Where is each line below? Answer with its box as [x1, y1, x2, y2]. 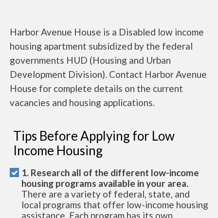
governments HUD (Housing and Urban [10, 54, 171, 66]
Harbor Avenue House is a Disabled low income [10, 26, 204, 37]
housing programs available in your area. [21, 178, 188, 189]
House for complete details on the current [10, 83, 183, 94]
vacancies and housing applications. [10, 97, 155, 108]
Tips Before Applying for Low [13, 128, 175, 144]
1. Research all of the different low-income [21, 167, 199, 178]
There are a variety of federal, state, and [21, 188, 190, 200]
